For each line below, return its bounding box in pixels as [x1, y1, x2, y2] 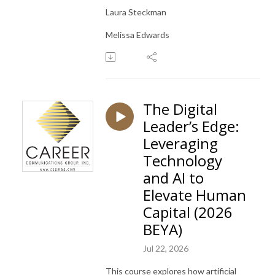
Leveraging [143, 133, 218, 153]
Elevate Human [143, 184, 246, 205]
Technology [143, 150, 222, 171]
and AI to [143, 167, 204, 188]
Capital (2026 [143, 201, 233, 222]
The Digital [143, 98, 217, 119]
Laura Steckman [106, 6, 166, 17]
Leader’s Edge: [143, 115, 239, 136]
